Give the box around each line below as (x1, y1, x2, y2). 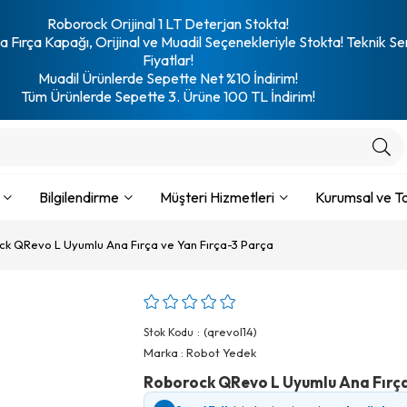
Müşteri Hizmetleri (160, 188, 274, 206)
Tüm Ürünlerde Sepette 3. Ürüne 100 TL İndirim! (20, 87, 315, 105)
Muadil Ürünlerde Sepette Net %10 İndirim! (37, 69, 298, 87)
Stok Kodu (144, 325, 194, 339)
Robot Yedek (186, 345, 256, 360)
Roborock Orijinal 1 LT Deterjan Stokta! (46, 15, 289, 33)
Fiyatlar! (142, 51, 194, 69)
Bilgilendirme (39, 188, 119, 206)
